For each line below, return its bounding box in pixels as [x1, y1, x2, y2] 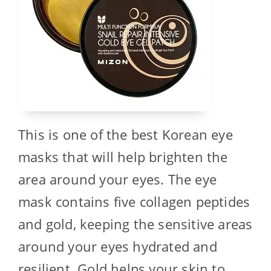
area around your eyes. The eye [18, 169, 217, 188]
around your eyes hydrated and [18, 237, 217, 255]
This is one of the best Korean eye [18, 125, 233, 143]
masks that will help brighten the [18, 147, 228, 166]
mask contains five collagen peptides [18, 192, 250, 211]
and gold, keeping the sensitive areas [18, 214, 253, 233]
